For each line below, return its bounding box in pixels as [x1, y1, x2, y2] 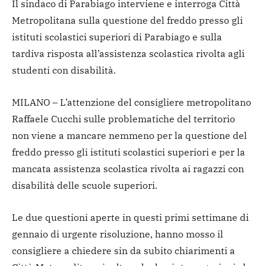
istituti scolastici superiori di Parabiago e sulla [12, 31, 222, 43]
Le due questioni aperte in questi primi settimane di [12, 211, 249, 224]
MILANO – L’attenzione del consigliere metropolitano [12, 96, 251, 109]
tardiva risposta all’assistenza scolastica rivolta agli [12, 47, 245, 60]
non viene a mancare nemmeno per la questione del [12, 129, 247, 142]
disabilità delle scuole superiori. [12, 179, 157, 192]
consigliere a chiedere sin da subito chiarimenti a [12, 245, 235, 257]
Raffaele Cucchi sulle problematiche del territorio [12, 113, 235, 125]
